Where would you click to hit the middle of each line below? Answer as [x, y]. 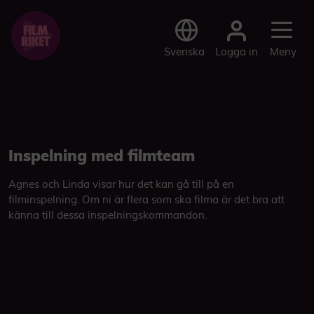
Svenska [184, 52]
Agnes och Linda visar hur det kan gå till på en [121, 184]
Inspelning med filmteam [102, 156]
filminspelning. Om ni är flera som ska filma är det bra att [146, 199]
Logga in [237, 51]
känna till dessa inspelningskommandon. [108, 215]
